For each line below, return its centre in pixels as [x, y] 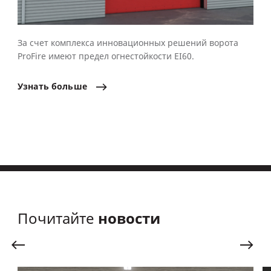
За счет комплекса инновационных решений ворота [128, 43]
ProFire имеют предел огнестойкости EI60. [106, 56]
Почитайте [58, 219]
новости [129, 218]
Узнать [33, 87]
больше [69, 87]
